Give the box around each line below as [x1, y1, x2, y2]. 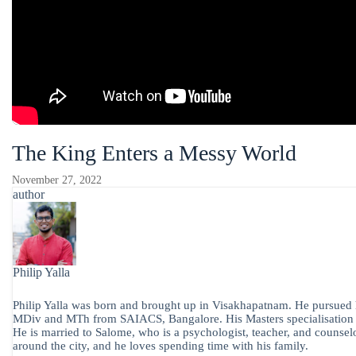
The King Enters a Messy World [12, 140, 296, 165]
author [13, 187, 44, 201]
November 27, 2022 [12, 173, 102, 186]
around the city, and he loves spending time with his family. [13, 339, 308, 352]
